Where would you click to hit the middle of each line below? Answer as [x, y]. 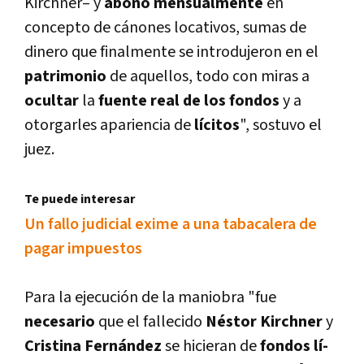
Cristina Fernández [93, 347]
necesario [60, 322]
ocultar [52, 101]
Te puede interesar [80, 200]
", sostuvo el [281, 126]
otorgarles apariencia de [109, 126]
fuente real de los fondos [189, 101]
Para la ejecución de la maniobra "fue [150, 298]
